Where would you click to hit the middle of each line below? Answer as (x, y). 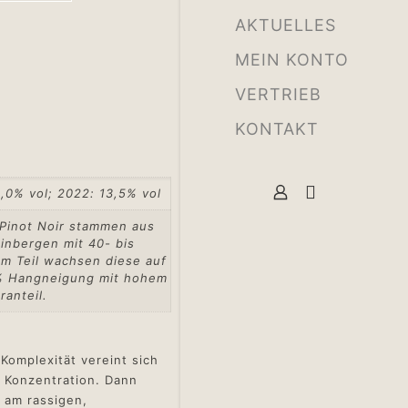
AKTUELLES (286, 25)
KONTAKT (277, 129)
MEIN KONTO (292, 60)
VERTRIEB (278, 94)
